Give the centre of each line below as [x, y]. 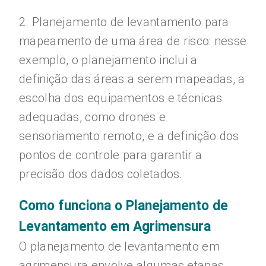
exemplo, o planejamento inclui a [108, 60]
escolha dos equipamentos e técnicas [121, 98]
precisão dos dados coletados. [101, 174]
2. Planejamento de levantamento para [124, 22]
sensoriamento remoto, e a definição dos [129, 136]
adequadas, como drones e [93, 117]
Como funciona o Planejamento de [123, 206]
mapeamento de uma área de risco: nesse [133, 41]
